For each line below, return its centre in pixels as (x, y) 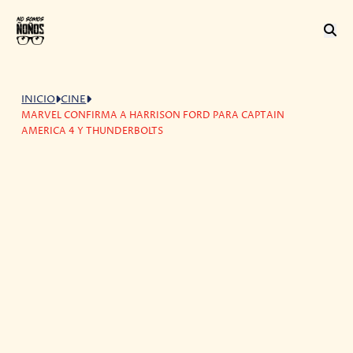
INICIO (39, 99)
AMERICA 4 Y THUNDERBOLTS (93, 131)
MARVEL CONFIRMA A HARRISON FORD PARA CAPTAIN (153, 115)
